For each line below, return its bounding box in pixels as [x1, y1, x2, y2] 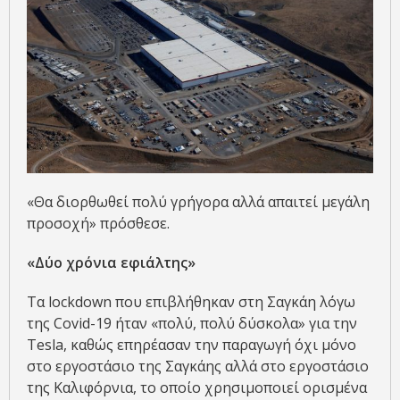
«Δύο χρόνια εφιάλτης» [27, 252, 196, 272]
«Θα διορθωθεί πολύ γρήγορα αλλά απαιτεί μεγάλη [27, 191, 370, 212]
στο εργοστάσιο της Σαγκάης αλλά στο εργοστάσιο [27, 355, 369, 376]
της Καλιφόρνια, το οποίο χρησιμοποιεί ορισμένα [27, 377, 367, 397]
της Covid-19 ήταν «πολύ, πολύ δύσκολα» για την [27, 312, 357, 333]
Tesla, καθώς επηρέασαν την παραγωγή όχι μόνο [27, 334, 356, 354]
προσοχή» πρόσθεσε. [27, 212, 170, 233]
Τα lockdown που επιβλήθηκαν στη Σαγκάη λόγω [27, 291, 355, 312]
